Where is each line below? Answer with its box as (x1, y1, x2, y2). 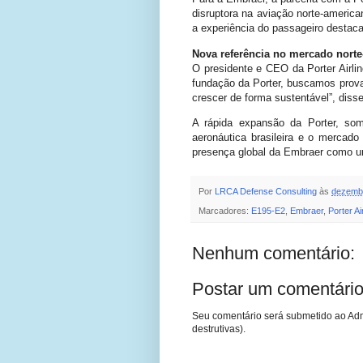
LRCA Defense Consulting (215, 186, 317, 196)
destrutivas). (192, 323, 246, 335)
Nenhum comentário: (192, 243, 355, 264)
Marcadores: (199, 206, 251, 216)
